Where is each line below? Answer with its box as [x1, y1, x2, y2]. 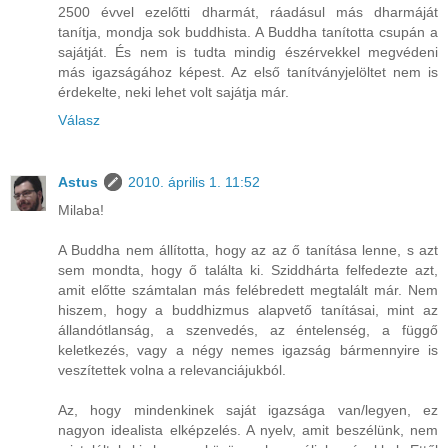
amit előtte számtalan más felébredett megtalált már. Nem [58, 282, 438, 299]
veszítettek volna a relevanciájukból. [58, 362, 286, 379]
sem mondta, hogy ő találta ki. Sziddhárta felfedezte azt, [58, 262, 438, 279]
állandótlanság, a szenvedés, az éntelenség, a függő [58, 322, 438, 339]
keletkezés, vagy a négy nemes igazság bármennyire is [58, 342, 438, 359]
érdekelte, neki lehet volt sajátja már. [58, 84, 289, 101]
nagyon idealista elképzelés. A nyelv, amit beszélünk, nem [58, 422, 438, 439]
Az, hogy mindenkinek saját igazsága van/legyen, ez [58, 402, 438, 419]
